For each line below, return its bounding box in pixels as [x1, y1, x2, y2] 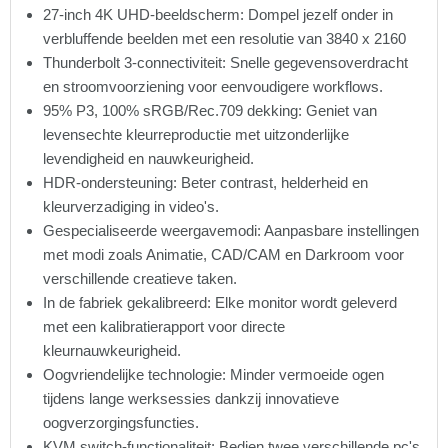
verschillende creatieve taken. [43, 270, 237, 288]
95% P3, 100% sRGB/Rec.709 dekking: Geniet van [43, 102, 377, 120]
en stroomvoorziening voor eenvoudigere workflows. [43, 78, 383, 96]
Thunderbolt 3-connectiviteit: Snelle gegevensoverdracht [43, 54, 408, 72]
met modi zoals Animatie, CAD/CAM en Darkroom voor [43, 246, 404, 264]
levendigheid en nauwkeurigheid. [43, 150, 254, 168]
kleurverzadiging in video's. [43, 198, 219, 216]
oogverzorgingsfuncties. [43, 414, 199, 432]
